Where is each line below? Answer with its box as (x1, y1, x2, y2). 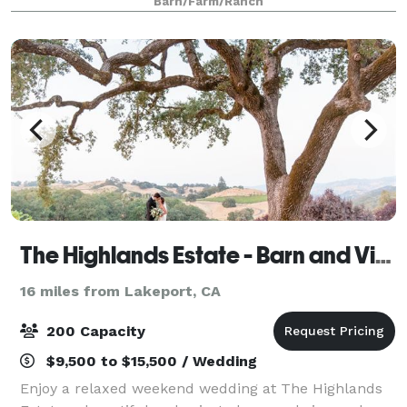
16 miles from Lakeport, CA (20, 282, 221, 300)
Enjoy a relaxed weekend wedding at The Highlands (20, 379, 382, 397)
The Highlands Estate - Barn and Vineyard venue (375, 241, 392, 269)
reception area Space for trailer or (20, 8, 260, 26)
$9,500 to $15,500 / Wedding (42, 352, 257, 370)
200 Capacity (42, 322, 145, 340)
